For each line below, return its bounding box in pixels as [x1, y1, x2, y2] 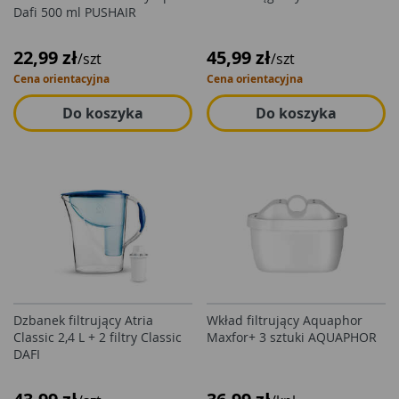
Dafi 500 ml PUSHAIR [13, 4, 136, 20]
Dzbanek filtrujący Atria [13, 312, 153, 329]
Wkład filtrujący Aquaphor [207, 312, 362, 329]
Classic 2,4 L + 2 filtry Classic [13, 329, 182, 346]
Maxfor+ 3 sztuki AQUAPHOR [207, 329, 377, 346]
